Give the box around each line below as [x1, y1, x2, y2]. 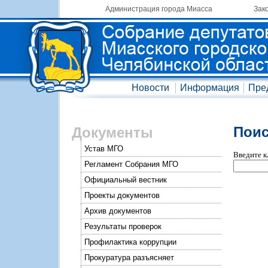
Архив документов [84, 206, 151, 215]
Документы [72, 124, 153, 141]
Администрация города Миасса [105, 5, 212, 13]
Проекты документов [84, 191, 160, 200]
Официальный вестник [84, 175, 167, 184]
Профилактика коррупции [84, 237, 176, 246]
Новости [132, 83, 169, 93]
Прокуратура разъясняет [84, 253, 174, 262]
